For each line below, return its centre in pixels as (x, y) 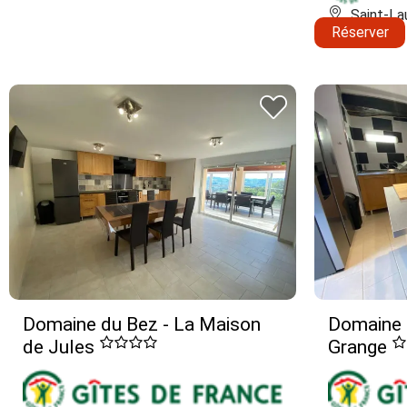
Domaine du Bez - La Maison (142, 324)
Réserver (360, 32)
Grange (360, 347)
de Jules (61, 347)
